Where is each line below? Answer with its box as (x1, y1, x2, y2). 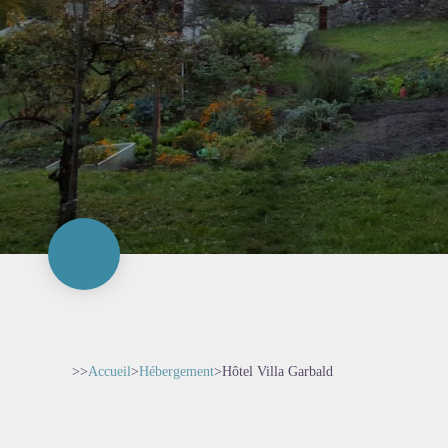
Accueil (88, 364, 131, 379)
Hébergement (139, 364, 214, 379)
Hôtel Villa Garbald (222, 364, 333, 379)
